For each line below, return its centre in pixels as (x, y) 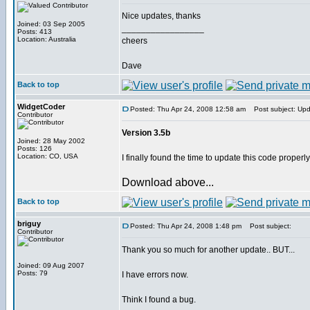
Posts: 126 (35, 148)
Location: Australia (47, 39)
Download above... (168, 182)
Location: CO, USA (48, 156)
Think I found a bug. (159, 300)
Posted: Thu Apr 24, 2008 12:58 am (188, 109)
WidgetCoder (41, 107)
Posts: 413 (35, 31)
